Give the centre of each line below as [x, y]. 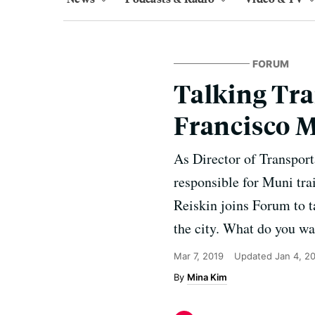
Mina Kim [207, 277]
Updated [255, 256]
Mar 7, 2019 [199, 256]
